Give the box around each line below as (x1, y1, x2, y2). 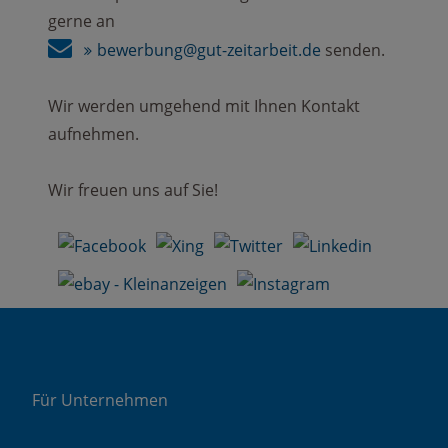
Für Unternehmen (32, 388, 168, 411)
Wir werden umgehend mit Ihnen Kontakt (48, 94, 360, 117)
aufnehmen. (48, 122, 139, 145)
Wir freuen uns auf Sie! (48, 178, 218, 201)
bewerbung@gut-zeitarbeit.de (97, 38, 321, 61)
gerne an (48, 9, 115, 32)
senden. (321, 38, 385, 61)
